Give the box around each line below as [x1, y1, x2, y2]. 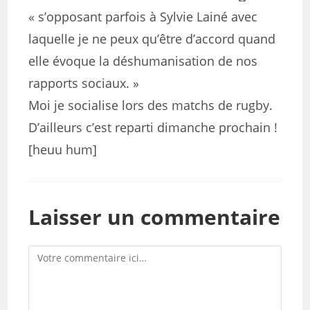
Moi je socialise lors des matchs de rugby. [28, 97, 273, 113]
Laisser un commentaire [28, 203, 281, 231]
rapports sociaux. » [28, 75, 140, 91]
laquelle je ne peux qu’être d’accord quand [28, 30, 276, 47]
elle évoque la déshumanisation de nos [28, 53, 258, 69]
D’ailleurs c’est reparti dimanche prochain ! [28, 119, 278, 136]
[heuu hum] [28, 141, 98, 158]
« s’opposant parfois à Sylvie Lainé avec [28, 8, 258, 25]
